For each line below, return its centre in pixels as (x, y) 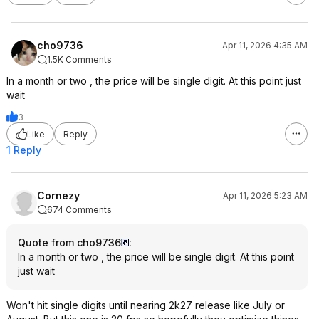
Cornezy (58, 195)
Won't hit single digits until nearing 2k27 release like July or (146, 305)
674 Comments (79, 210)
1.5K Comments (79, 59)
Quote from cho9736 (69, 242)
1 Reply (24, 150)
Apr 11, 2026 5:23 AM (265, 195)
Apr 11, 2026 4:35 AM (265, 45)
